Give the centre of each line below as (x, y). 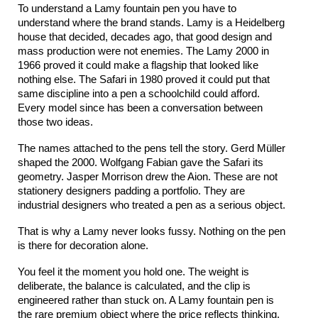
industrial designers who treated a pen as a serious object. (152, 205)
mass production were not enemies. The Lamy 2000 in (143, 51)
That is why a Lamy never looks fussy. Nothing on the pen (152, 231)
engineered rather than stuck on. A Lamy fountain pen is (146, 300)
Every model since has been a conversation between (140, 108)
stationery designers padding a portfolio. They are (131, 191)
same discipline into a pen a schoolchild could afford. (139, 94)
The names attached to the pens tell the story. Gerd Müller (152, 148)
